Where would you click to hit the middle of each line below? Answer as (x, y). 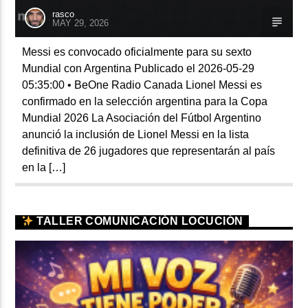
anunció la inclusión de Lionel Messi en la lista (136, 134)
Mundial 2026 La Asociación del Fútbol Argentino (142, 118)
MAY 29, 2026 (81, 23)
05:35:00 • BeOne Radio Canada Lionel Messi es (142, 85)
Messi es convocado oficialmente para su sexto (137, 52)
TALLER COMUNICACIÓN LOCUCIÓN (138, 221)
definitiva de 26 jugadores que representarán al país (149, 151)
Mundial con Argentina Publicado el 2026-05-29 (139, 68)
